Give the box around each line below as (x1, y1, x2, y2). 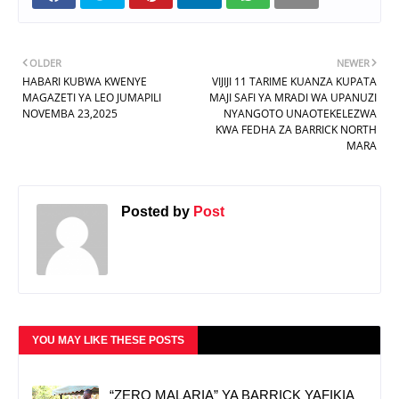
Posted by (121, 203, 190, 219)
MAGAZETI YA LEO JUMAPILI (22, 89, 161, 105)
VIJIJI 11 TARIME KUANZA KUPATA (212, 73, 377, 89)
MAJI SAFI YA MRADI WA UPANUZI (209, 89, 377, 105)
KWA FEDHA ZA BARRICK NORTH (216, 121, 377, 137)
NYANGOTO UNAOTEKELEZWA (224, 105, 377, 121)
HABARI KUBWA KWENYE (22, 73, 147, 89)
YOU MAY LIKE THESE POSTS (32, 333, 184, 346)
